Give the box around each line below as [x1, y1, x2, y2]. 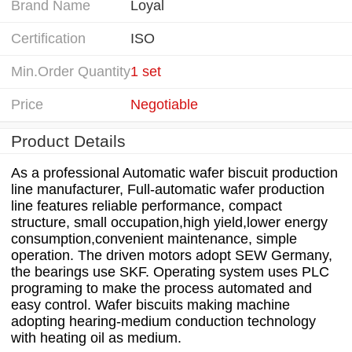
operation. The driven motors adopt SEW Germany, [11, 247, 332, 263]
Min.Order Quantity [11, 63, 130, 79]
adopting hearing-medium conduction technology [11, 313, 316, 329]
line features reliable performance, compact [11, 197, 282, 214]
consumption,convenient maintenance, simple [11, 230, 297, 247]
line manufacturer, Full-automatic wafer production [11, 181, 324, 197]
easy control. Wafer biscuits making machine [11, 296, 290, 313]
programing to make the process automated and [11, 280, 312, 296]
